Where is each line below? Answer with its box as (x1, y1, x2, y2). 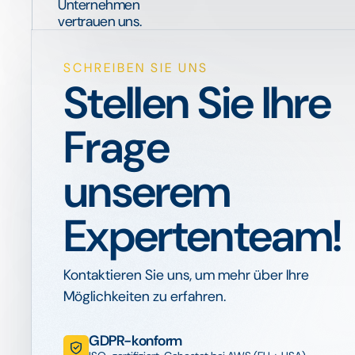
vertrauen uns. (58, 12, 142, 31)
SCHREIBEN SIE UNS (63, 59, 208, 76)
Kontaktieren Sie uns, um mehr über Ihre (63, 265, 309, 284)
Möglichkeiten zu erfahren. (63, 287, 226, 306)
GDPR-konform (89, 331, 183, 350)
